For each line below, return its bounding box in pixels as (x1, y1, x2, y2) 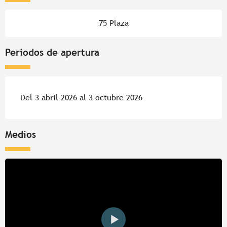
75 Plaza (98, 18, 129, 28)
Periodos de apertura (5, 46, 99, 58)
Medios (5, 128, 36, 140)
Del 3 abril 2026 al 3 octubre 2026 (20, 92, 142, 102)
